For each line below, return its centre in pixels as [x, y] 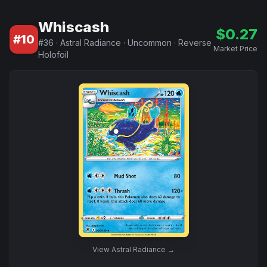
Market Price [235, 49]
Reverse [195, 43]
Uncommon [150, 43]
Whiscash [74, 27]
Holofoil [53, 55]
